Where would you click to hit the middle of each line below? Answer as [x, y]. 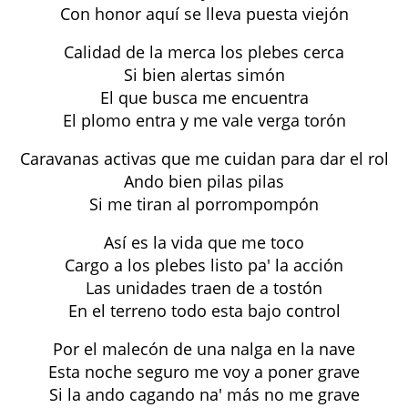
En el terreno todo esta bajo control [204, 311]
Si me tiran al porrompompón [204, 204]
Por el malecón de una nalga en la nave [204, 349]
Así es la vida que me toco [204, 242]
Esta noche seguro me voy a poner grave [204, 372]
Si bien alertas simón [204, 75]
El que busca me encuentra [204, 97]
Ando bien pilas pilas [204, 181]
